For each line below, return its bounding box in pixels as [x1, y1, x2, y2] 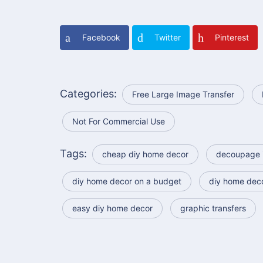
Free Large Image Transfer [132, 89, 234, 100]
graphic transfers [180, 203, 246, 214]
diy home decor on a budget [72, 176, 181, 187]
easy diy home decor [72, 203, 153, 214]
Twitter [154, 32, 181, 43]
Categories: [60, 87, 120, 100]
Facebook [82, 32, 120, 43]
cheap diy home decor [102, 149, 188, 160]
